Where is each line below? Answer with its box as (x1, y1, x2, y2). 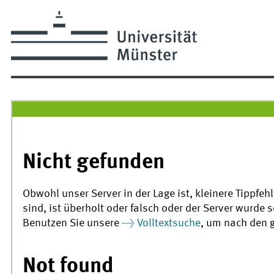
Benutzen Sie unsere (23, 218, 122, 229)
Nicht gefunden (23, 152, 165, 174)
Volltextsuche (137, 218, 201, 229)
